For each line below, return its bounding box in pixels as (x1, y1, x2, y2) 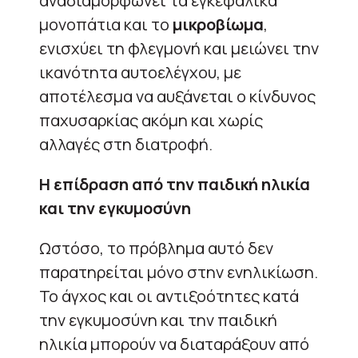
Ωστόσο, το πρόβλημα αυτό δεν (39, 237, 273, 259)
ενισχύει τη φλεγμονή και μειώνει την (39, 37, 319, 59)
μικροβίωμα (173, 13, 264, 35)
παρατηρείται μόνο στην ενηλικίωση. (39, 261, 318, 283)
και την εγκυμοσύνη (39, 197, 191, 219)
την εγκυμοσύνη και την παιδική (39, 308, 277, 331)
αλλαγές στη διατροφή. (39, 133, 213, 155)
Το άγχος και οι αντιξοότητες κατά (39, 284, 299, 307)
